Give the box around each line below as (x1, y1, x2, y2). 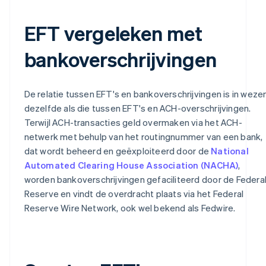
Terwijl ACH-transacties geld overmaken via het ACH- (24, 116, 242, 129)
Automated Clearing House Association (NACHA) (24, 159, 239, 172)
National (211, 145, 249, 157)
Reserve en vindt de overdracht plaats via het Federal (24, 188, 244, 200)
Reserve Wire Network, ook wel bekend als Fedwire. (24, 202, 236, 214)
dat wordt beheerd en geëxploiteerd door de (24, 145, 211, 157)
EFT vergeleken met (24, 20, 202, 46)
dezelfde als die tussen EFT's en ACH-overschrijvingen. (24, 102, 251, 115)
